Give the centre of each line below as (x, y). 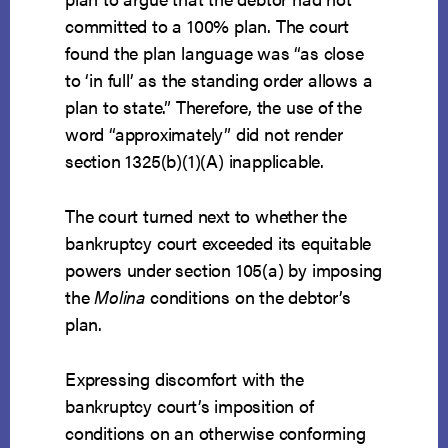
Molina (120, 297)
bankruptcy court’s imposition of (189, 406)
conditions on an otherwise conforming (215, 433)
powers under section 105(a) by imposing (224, 270)
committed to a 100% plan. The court (207, 26)
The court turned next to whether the (206, 216)
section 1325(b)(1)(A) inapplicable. (195, 161)
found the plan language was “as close (214, 53)
